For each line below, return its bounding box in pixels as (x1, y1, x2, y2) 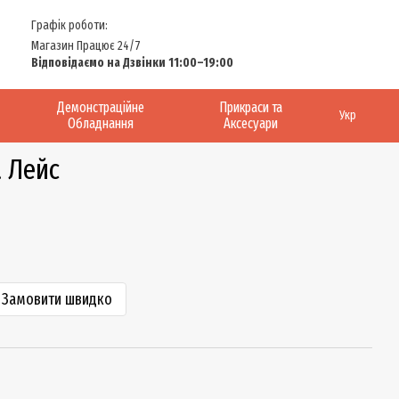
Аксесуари (224, 115, 279, 132)
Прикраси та (219, 99, 283, 116)
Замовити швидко (2, 289, 112, 309)
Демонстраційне (57, 99, 145, 116)
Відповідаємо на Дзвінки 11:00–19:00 (31, 54, 233, 70)
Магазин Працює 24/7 (31, 37, 141, 53)
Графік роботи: (31, 17, 108, 33)
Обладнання (68, 115, 134, 132)
